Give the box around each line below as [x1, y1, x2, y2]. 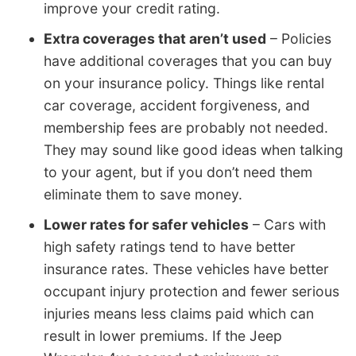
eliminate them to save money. [44, 186, 242, 203]
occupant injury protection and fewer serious [44, 283, 339, 300]
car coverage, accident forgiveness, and [44, 97, 310, 114]
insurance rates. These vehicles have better [44, 261, 329, 278]
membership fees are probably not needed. [44, 119, 328, 137]
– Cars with [249, 216, 326, 234]
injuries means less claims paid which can [44, 305, 314, 323]
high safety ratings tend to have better [44, 238, 296, 256]
